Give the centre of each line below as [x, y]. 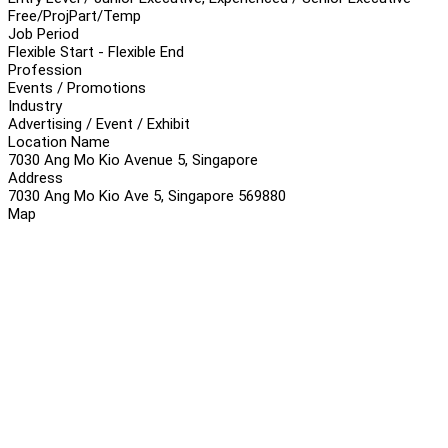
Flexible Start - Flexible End [96, 51]
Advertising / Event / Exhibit [99, 123]
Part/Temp [105, 15]
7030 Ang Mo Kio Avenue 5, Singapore [133, 159]
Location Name [59, 141]
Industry [35, 105]
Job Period [43, 33]
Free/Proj [38, 15]
